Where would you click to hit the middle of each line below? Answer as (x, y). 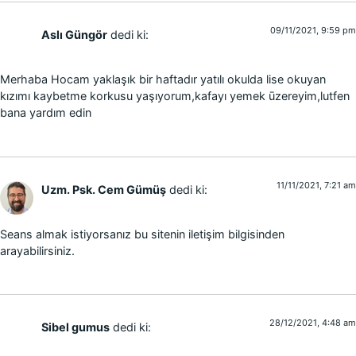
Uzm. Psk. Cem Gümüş (104, 189)
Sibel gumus (75, 327)
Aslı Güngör (74, 34)
